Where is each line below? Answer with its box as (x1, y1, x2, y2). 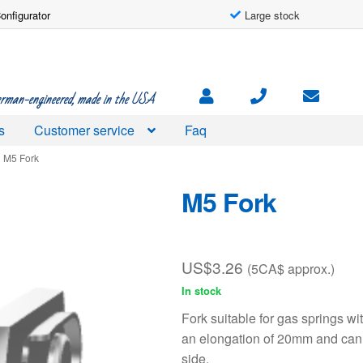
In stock (181, 283, 221, 299)
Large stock (245, 6, 301, 23)
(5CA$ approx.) (247, 259, 335, 279)
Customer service (34, 120, 135, 139)
